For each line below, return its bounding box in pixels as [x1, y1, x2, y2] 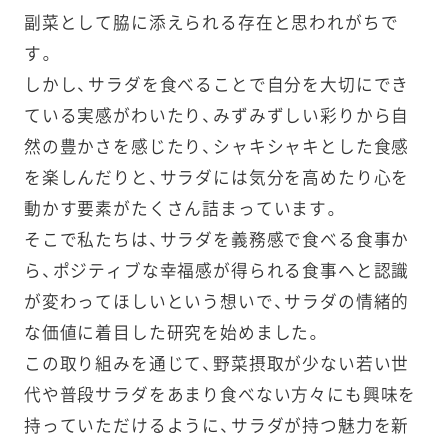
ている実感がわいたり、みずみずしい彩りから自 [23, 106, 410, 127]
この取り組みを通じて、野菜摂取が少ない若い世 [23, 354, 410, 375]
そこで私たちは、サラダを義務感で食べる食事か [23, 230, 410, 251]
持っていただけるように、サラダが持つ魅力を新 [23, 416, 410, 437]
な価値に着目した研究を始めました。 [23, 323, 324, 344]
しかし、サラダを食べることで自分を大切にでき [23, 75, 410, 96]
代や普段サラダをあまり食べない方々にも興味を [23, 385, 417, 406]
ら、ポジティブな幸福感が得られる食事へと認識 [23, 261, 410, 282]
